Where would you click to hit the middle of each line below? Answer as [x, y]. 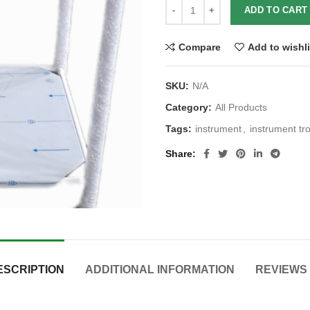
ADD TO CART [276, 10]
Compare [200, 47]
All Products [241, 107]
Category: [190, 107]
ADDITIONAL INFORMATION [159, 270]
